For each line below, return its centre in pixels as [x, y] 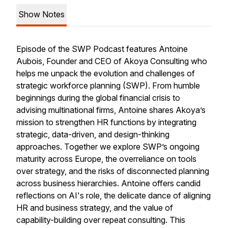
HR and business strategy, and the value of [95, 208]
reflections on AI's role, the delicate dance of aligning [113, 195]
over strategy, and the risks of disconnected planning [113, 171]
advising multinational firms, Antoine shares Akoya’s [111, 110]
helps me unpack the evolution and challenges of [106, 73]
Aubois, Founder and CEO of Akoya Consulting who [112, 61]
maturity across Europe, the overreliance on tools [106, 159]
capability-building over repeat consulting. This [101, 220]
